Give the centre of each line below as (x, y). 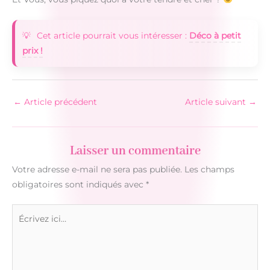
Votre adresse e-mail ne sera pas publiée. (97, 169)
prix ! (33, 51)
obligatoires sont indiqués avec (79, 184)
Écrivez (27, 211)
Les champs (209, 169)
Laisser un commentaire (135, 151)
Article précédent (59, 102)
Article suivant (217, 102)
